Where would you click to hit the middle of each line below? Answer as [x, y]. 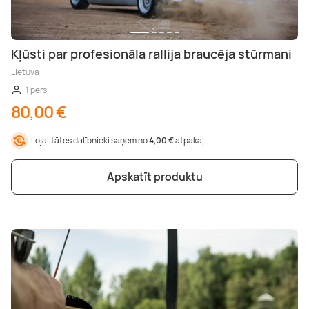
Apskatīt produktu [154, 176]
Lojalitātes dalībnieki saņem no [90, 140]
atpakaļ [189, 140]
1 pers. [37, 90]
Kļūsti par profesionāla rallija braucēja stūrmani [151, 53]
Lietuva [25, 72]
